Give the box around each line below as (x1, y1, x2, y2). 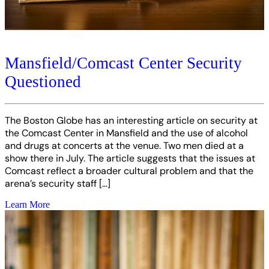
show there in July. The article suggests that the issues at (5, 151, 255, 165)
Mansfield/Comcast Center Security (5, 53, 242, 72)
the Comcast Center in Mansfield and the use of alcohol (5, 126, 248, 139)
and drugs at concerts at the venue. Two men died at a (5, 139, 244, 152)
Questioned (5, 72, 81, 91)
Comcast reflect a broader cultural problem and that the (5, 164, 253, 177)
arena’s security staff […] (5, 177, 110, 190)
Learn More (5, 199, 50, 210)
